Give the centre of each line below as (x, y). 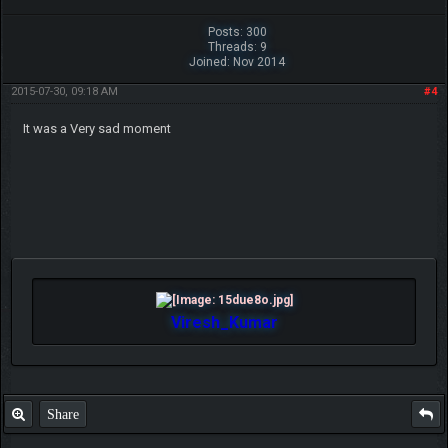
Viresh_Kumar (224, 323)
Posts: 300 (237, 32)
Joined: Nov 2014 (237, 62)
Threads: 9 (237, 47)
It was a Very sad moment (96, 129)
